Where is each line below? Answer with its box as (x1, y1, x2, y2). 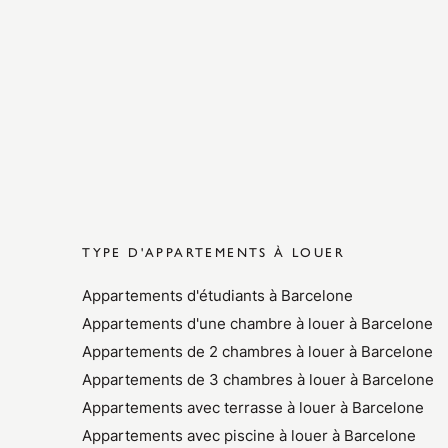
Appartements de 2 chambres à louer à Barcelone (82, 342, 434, 361)
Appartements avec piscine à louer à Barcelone (82, 426, 417, 445)
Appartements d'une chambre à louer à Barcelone (82, 314, 434, 333)
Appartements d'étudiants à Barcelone (82, 286, 354, 305)
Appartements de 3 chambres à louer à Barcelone (82, 370, 435, 389)
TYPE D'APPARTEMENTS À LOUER (82, 242, 345, 261)
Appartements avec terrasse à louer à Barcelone (82, 398, 425, 417)
